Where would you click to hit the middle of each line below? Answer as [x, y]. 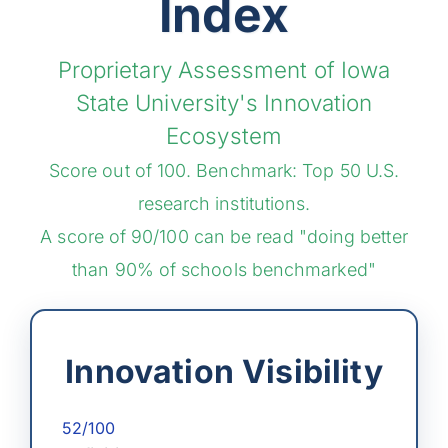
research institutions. [224, 203]
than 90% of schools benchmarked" [224, 269]
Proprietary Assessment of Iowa [224, 69]
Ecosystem [224, 135]
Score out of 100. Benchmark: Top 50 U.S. [224, 170]
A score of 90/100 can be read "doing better [224, 236]
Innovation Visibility [224, 371]
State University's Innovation [224, 102]
